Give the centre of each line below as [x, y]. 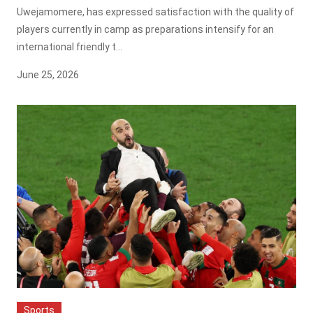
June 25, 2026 [48, 74]
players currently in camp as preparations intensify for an [145, 29]
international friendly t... [70, 46]
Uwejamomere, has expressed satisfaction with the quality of [155, 12]
